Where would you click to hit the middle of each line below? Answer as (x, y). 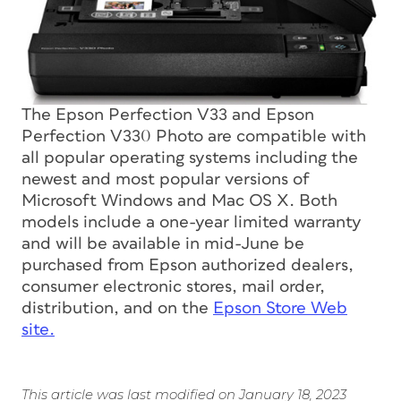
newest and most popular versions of (166, 179)
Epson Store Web (280, 308)
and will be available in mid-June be (163, 243)
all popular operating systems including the (190, 158)
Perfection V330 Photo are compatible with (194, 136)
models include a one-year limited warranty (192, 222)
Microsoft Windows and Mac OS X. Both (179, 200)
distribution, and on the (117, 308)
